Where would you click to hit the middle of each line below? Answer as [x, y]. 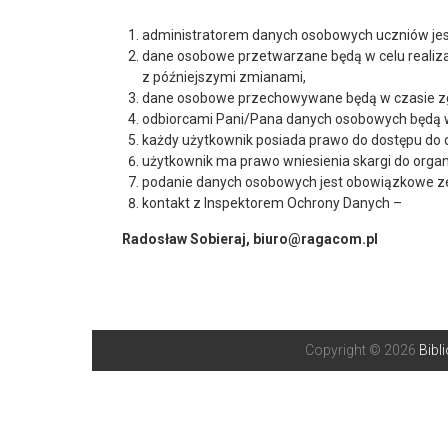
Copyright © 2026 [361, 350]
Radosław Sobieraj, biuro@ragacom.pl [250, 239]
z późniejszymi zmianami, [224, 77]
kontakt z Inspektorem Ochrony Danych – [272, 203]
